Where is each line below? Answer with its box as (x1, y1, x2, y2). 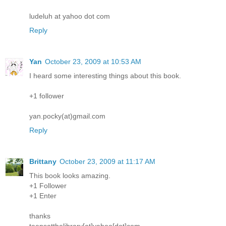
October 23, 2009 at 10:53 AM (45, 57, 141, 66)
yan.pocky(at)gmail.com (29, 111, 105, 120)
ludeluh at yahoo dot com (29, 12, 110, 20)
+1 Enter (29, 191, 56, 200)
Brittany (29, 157, 56, 165)
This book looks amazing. (29, 171, 110, 180)
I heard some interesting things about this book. (29, 71, 181, 80)
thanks (29, 211, 50, 220)
